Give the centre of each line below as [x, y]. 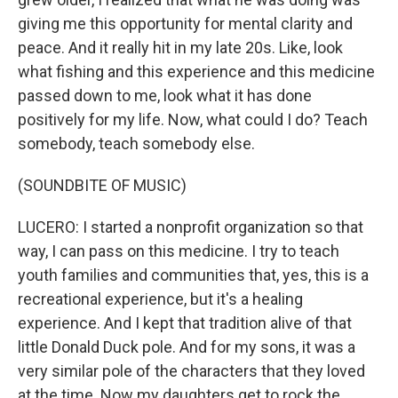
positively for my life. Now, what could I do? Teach [193, 119]
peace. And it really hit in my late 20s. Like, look [180, 48]
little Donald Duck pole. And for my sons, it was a [187, 347]
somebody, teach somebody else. [136, 143]
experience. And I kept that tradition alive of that [185, 323]
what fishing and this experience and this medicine [196, 72]
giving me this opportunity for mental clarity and [185, 24]
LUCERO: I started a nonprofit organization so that [191, 227]
